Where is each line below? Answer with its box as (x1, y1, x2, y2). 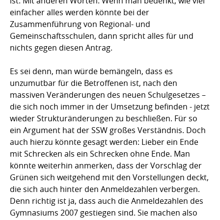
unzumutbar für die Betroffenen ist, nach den (10, 78, 177, 89)
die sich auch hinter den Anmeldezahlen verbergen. (10, 184, 200, 195)
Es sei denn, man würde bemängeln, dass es (10, 66, 173, 77)
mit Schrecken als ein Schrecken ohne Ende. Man (10, 148, 190, 160)
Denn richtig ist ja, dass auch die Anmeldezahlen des (10, 195, 203, 207)
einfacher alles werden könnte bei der (10, 7, 149, 18)
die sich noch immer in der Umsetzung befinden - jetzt (10, 101, 210, 112)
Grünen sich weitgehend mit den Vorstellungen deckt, (10, 172, 209, 183)
